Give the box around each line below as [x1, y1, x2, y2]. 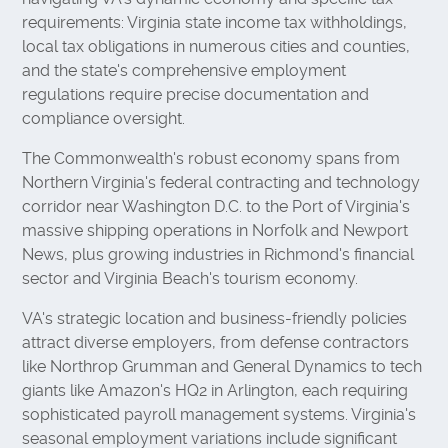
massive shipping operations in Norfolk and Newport [22, 220, 409, 240]
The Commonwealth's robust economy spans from [22, 148, 401, 168]
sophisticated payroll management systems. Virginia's [22, 404, 417, 424]
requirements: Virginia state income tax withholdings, [22, 12, 408, 32]
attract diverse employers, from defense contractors [22, 332, 410, 352]
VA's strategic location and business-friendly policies [22, 308, 408, 328]
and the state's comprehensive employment [22, 60, 347, 80]
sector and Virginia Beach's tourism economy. [22, 268, 359, 288]
